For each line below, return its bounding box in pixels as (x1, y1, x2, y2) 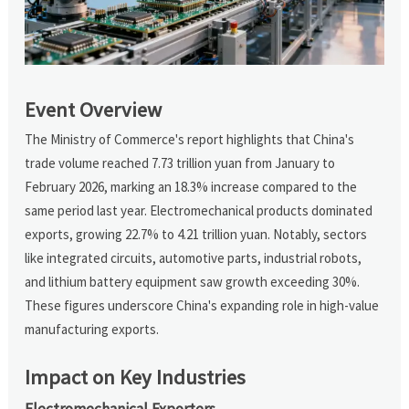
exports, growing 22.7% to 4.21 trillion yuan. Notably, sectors (25, 225, 368, 243)
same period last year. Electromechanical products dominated (25, 201, 373, 219)
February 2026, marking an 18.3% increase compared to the (25, 177, 358, 195)
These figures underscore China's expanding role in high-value (25, 296, 380, 314)
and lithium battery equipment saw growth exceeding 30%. (25, 272, 361, 290)
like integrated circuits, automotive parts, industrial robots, (25, 248, 362, 267)
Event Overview (25, 96, 163, 122)
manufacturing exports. (25, 320, 160, 338)
